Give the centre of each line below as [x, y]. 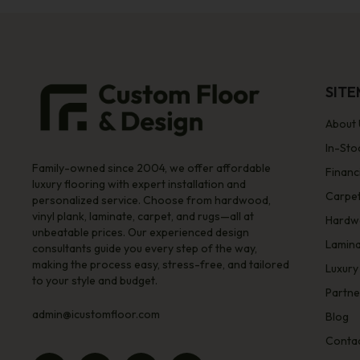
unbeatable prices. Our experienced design [141, 233]
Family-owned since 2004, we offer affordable [152, 168]
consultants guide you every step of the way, [145, 249]
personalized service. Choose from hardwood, [152, 200]
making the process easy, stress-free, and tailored [161, 265]
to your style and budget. [95, 281]
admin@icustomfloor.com [96, 315]
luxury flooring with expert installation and [139, 184]
